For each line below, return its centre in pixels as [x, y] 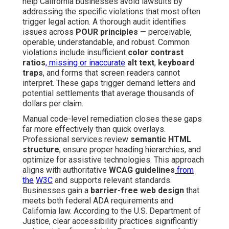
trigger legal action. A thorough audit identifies [104, 22]
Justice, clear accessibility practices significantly [110, 221]
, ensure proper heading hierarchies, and [130, 150]
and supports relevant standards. [112, 180]
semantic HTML [161, 140]
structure [41, 150]
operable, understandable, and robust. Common [106, 42]
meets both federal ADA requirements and [98, 201]
